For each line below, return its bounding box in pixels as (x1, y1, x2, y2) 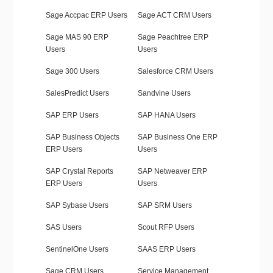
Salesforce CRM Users (137, 67, 213, 76)
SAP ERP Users (45, 111, 99, 120)
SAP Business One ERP (137, 133, 218, 142)
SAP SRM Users (137, 201, 192, 210)
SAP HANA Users (137, 111, 196, 120)
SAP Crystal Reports (45, 167, 113, 176)
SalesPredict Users (45, 89, 109, 98)
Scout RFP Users (137, 223, 194, 232)
